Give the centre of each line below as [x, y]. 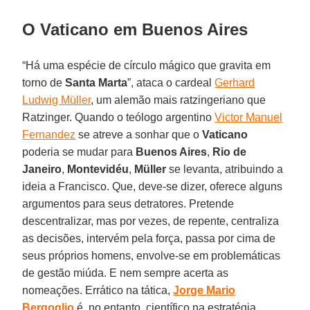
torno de [43, 82]
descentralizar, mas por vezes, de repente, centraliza [151, 221]
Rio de [230, 152]
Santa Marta [95, 82]
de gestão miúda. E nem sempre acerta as [126, 273]
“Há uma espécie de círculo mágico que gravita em [147, 65]
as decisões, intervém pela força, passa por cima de [149, 238]
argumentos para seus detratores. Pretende [128, 203]
